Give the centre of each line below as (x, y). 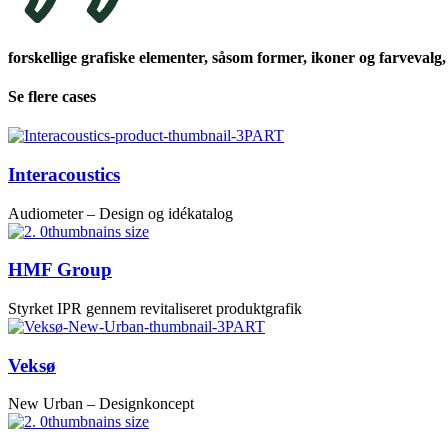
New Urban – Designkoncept (101, 404)
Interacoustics (64, 174)
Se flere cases (52, 96)
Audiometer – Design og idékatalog (120, 213)
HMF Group (60, 270)
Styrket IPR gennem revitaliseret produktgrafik (155, 308)
